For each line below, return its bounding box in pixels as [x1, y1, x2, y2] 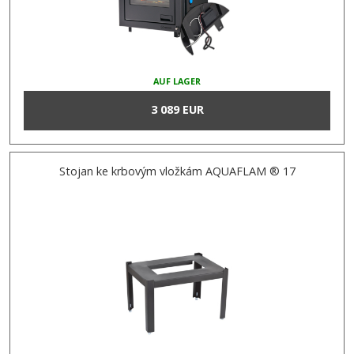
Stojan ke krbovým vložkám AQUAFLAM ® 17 [58, 164, 296, 179]
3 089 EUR [150, 102, 204, 118]
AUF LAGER [153, 75, 201, 88]
